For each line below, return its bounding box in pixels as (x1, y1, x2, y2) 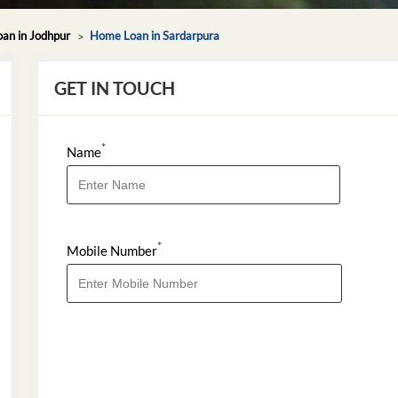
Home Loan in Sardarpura (89, 28, 219, 43)
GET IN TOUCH (54, 76, 176, 99)
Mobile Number (67, 242, 158, 259)
